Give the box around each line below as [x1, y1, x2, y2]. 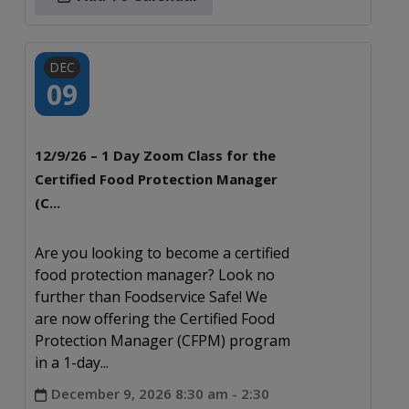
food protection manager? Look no [34, 264, 275, 285]
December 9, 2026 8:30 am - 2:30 [50, 383, 269, 403]
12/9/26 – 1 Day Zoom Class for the [34, 145, 276, 164]
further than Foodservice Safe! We [34, 286, 267, 307]
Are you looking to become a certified [34, 242, 289, 263]
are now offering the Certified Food [34, 308, 275, 329]
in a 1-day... [34, 351, 109, 372]
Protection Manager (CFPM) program [34, 330, 290, 351]
